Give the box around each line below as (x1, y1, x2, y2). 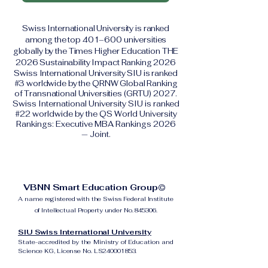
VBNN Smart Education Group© (23, 182, 168, 193)
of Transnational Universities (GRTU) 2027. (14, 89, 178, 99)
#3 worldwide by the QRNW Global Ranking (14, 78, 178, 89)
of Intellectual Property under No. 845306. (34, 206, 157, 214)
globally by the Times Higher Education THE (13, 46, 179, 56)
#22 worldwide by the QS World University (14, 109, 177, 119)
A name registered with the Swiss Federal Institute (18, 195, 173, 203)
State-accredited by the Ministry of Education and (18, 238, 173, 246)
